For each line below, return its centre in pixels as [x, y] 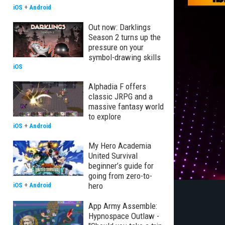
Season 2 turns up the [125, 37]
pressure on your [116, 47]
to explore [105, 117]
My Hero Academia [120, 146]
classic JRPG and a [121, 96]
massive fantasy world [126, 106]
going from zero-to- [120, 176]
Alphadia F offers [117, 86]
